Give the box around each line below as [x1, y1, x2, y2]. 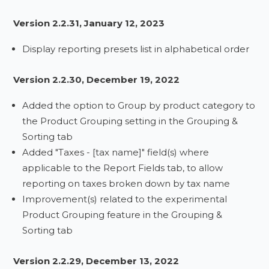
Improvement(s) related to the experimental [22, 193, 228, 205]
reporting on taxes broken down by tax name [22, 178, 231, 189]
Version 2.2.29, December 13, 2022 [13, 255, 180, 267]
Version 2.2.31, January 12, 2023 [13, 17, 165, 29]
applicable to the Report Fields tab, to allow [22, 162, 223, 174]
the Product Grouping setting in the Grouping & [22, 115, 238, 127]
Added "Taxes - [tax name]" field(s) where [22, 147, 210, 158]
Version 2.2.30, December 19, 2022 [13, 74, 180, 85]
